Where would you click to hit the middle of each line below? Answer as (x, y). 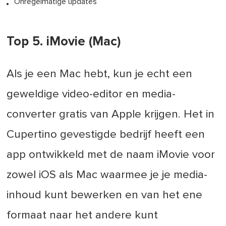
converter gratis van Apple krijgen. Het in (111, 114)
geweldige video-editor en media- (91, 94)
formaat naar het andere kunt (82, 215)
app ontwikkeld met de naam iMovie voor (111, 155)
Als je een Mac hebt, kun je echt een (100, 74)
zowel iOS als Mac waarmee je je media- (107, 175)
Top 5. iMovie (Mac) (64, 42)
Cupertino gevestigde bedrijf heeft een (106, 134)
